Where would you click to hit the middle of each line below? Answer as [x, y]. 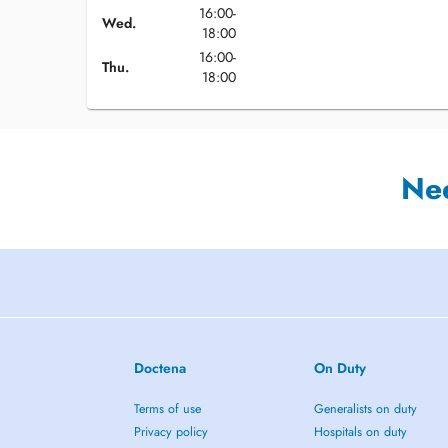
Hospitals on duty [360, 432]
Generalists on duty [365, 409]
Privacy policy [171, 432]
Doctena [160, 368]
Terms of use [168, 409]
